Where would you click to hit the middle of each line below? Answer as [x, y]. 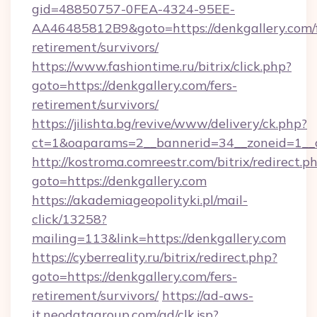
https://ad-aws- [208, 295]
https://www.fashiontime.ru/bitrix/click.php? [162, 66]
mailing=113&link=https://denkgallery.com [159, 238]
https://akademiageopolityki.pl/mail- [140, 200]
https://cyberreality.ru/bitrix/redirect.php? [155, 257]
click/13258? [69, 219]
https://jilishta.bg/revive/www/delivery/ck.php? [169, 123]
